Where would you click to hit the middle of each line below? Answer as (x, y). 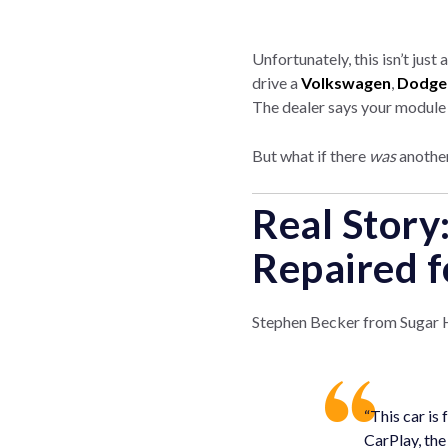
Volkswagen (346, 82)
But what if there (310, 155)
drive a (276, 82)
